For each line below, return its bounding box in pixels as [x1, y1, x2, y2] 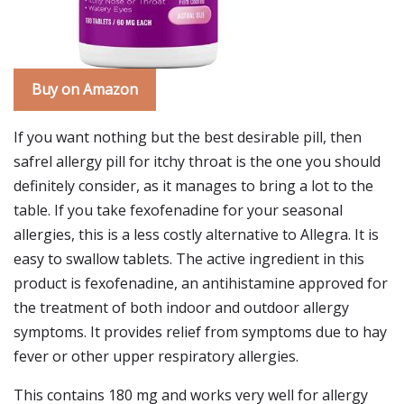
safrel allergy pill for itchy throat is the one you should [14, 151, 381, 171]
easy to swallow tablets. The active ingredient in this [14, 249, 364, 269]
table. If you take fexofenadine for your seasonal [14, 200, 343, 220]
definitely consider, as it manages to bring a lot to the [14, 176, 373, 196]
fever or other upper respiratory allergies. [14, 346, 298, 366]
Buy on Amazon [32, 79, 138, 99]
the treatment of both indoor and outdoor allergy [14, 298, 349, 317]
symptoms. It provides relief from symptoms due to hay [14, 322, 387, 342]
